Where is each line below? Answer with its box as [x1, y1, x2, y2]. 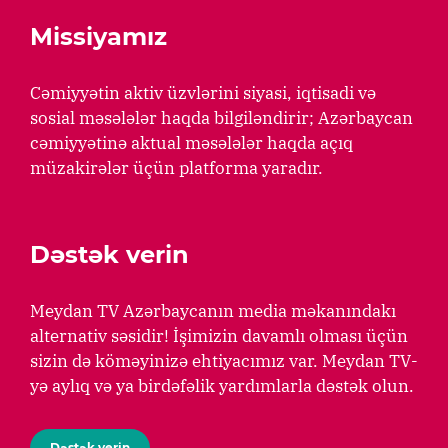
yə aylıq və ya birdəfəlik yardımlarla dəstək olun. [30, 374, 414, 397]
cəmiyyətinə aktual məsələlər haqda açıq [30, 131, 353, 154]
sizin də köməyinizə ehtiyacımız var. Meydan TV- [30, 349, 418, 372]
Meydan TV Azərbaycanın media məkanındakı [30, 299, 396, 322]
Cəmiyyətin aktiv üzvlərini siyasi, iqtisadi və [30, 81, 376, 104]
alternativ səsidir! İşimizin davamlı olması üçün [30, 324, 408, 347]
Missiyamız [30, 21, 167, 51]
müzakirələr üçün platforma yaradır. [30, 156, 323, 179]
